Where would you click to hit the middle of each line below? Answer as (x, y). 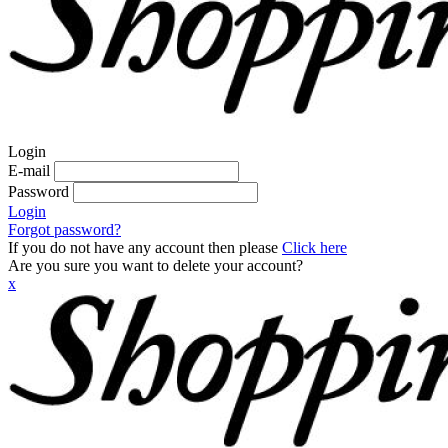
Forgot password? (64, 229)
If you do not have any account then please (145, 247)
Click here (314, 247)
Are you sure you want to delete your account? (155, 265)
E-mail (29, 170)
